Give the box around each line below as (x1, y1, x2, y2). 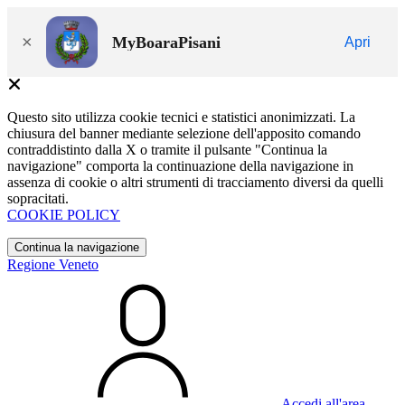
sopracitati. (7, 191, 69, 206)
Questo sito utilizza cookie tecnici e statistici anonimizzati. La (7, 109, 355, 125)
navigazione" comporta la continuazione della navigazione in (7, 158, 353, 174)
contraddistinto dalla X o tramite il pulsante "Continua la (7, 142, 327, 157)
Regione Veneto (7, 257, 99, 272)
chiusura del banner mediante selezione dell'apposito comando (7, 126, 361, 141)
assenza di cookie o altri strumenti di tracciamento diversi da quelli (7, 174, 383, 190)
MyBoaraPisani (112, 33, 221, 52)
